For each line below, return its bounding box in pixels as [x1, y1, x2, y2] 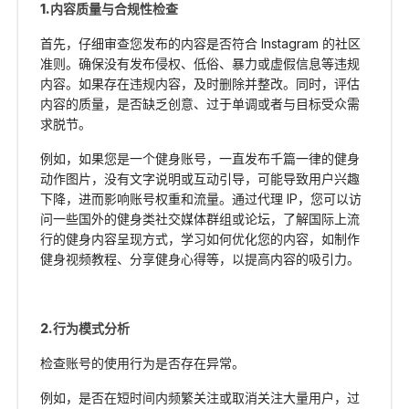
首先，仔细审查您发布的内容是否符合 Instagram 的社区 [40, 36, 361, 52]
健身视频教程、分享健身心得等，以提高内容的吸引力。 [40, 251, 360, 267]
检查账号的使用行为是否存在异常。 [40, 355, 245, 372]
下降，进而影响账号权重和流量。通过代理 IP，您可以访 [40, 191, 362, 207]
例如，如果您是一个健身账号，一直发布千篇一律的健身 [40, 151, 360, 167]
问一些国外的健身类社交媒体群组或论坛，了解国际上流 [40, 211, 360, 227]
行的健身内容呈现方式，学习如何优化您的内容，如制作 [40, 231, 360, 247]
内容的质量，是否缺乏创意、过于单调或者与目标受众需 [40, 96, 360, 112]
